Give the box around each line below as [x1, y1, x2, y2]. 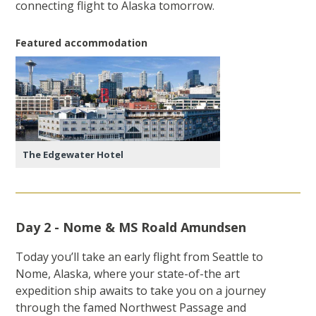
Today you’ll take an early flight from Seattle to [16, 249, 264, 265]
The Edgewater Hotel [23, 148, 124, 162]
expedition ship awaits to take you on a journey [16, 283, 267, 299]
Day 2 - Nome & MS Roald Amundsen [16, 219, 247, 236]
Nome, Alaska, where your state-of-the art [16, 266, 241, 282]
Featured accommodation [16, 36, 148, 50]
